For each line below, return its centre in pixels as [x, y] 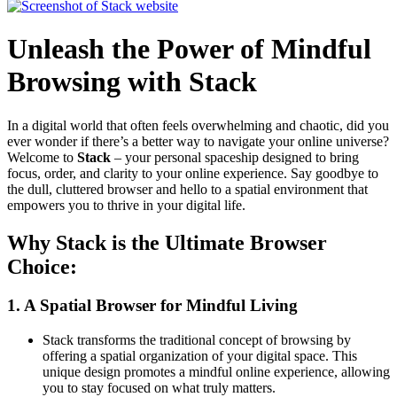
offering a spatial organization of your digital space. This [200, 356]
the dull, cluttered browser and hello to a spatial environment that [187, 189]
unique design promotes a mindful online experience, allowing [216, 372]
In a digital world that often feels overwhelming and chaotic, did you [198, 125]
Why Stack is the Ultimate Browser [167, 242]
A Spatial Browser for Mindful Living [161, 306]
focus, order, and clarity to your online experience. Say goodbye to [193, 173]
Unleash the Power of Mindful [189, 49]
